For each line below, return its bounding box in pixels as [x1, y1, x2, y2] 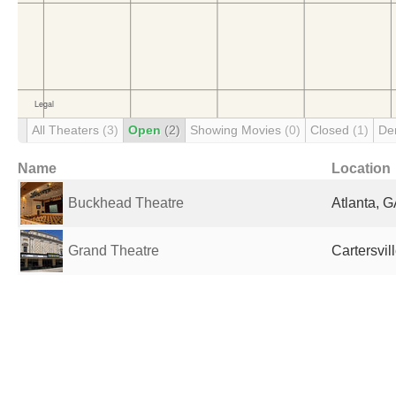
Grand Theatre [68, 243, 159, 258]
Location [331, 161, 391, 176]
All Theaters [32, 123, 103, 137]
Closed [310, 123, 353, 137]
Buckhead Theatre [68, 195, 184, 210]
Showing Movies [190, 123, 285, 137]
